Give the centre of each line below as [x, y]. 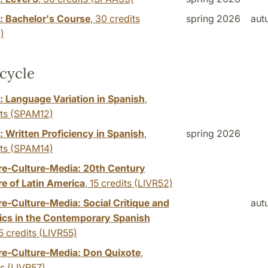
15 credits [110, 183]
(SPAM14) [30, 148]
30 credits [117, 18]
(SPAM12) [30, 113]
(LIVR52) [152, 183]
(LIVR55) [57, 232]
